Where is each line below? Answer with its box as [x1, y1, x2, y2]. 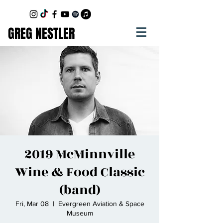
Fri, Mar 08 [15, 200, 49, 208]
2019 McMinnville [24, 144, 135, 164]
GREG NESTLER [8, 24, 75, 43]
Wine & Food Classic [14, 162, 145, 182]
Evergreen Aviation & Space [58, 200, 144, 208]
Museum [66, 209, 93, 217]
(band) [59, 180, 101, 200]
